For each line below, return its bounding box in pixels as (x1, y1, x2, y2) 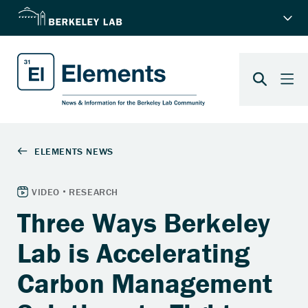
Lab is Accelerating (17, 235, 250, 269)
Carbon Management (17, 265, 272, 300)
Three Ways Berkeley (17, 205, 270, 239)
